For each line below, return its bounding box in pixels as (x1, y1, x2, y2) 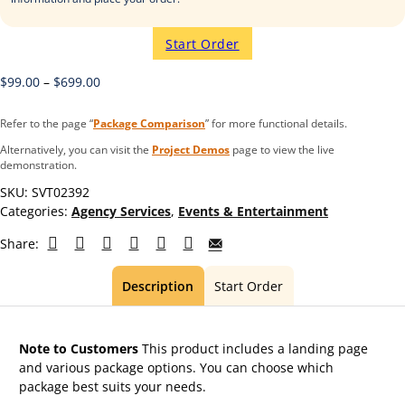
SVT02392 (32, 184, 89, 202)
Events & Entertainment (178, 202, 328, 221)
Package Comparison (93, 115, 205, 130)
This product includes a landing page (138, 340, 369, 358)
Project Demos (152, 141, 230, 156)
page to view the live (230, 141, 334, 156)
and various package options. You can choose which (19, 359, 334, 377)
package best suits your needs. (19, 378, 207, 396)
